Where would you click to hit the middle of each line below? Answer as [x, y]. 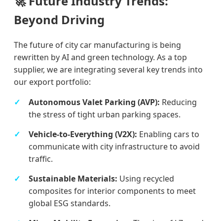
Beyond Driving [59, 20]
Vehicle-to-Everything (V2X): [83, 134]
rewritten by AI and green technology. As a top [100, 57]
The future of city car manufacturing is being [97, 45]
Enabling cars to [168, 134]
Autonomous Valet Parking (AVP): [94, 102]
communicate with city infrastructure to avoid [114, 147]
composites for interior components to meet [112, 191]
